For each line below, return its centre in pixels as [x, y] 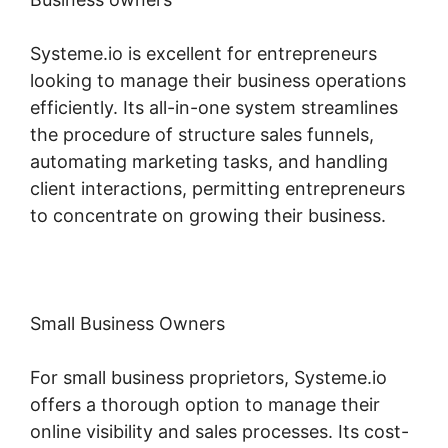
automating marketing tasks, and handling [209, 161]
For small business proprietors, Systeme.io [208, 377]
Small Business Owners [127, 323]
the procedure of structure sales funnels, [202, 134]
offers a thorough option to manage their [205, 404]
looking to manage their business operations [218, 80]
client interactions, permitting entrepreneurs [217, 188]
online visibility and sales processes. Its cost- [219, 431]
